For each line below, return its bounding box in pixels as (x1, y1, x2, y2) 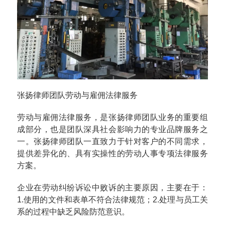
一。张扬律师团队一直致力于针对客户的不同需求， (17, 137, 208, 146)
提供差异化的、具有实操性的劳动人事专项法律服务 (17, 149, 208, 158)
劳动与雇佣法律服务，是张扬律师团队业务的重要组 (17, 113, 208, 122)
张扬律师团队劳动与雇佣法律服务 (17, 90, 138, 99)
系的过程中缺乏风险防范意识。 (17, 207, 130, 216)
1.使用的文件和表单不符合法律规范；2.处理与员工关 (17, 195, 208, 204)
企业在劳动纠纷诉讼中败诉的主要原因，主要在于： (17, 183, 208, 192)
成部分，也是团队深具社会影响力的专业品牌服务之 (17, 125, 208, 134)
